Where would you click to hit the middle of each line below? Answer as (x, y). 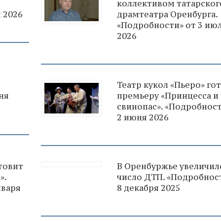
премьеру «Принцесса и (168, 95)
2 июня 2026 (143, 117)
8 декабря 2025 (149, 188)
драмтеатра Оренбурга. (167, 14)
